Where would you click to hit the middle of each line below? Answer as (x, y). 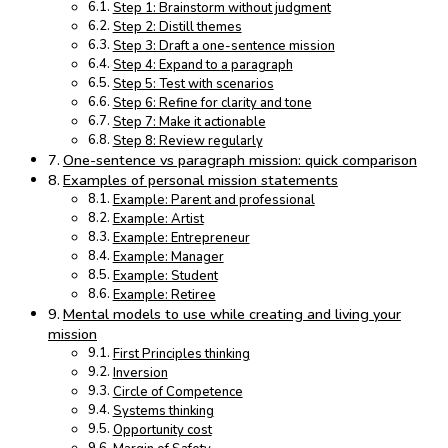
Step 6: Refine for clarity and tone (212, 103)
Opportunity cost (162, 430)
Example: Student (165, 276)
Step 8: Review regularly (187, 141)
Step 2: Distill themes (177, 27)
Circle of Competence (177, 392)
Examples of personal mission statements (200, 180)
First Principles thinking (181, 354)
